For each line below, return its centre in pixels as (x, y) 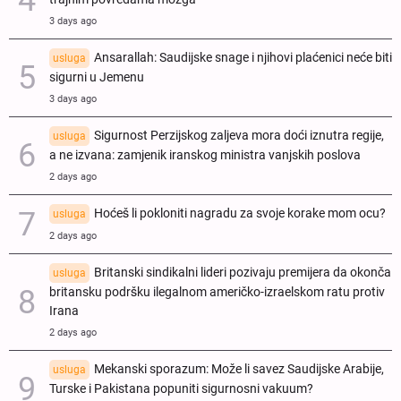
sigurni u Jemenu (97, 78)
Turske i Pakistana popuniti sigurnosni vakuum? (181, 389)
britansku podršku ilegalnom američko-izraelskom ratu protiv (217, 293)
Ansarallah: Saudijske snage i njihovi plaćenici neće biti (243, 58)
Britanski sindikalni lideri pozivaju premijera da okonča (243, 273)
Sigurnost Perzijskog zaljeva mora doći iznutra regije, (239, 136)
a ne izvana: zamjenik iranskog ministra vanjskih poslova (205, 156)
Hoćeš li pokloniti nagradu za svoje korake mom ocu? (240, 214)
